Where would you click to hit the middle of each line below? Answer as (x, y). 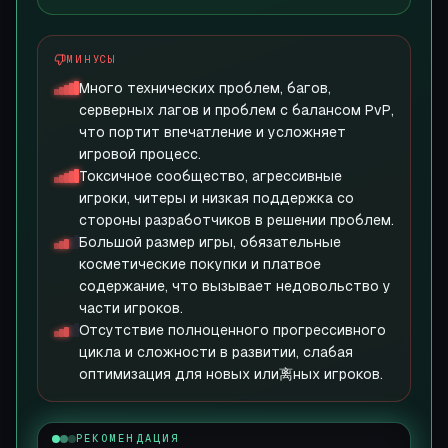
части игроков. (131, 308)
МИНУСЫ (91, 59)
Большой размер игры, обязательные (210, 242)
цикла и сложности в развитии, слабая (216, 352)
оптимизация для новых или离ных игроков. (231, 374)
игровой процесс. (140, 154)
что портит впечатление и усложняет (212, 132)
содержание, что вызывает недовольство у (235, 286)
